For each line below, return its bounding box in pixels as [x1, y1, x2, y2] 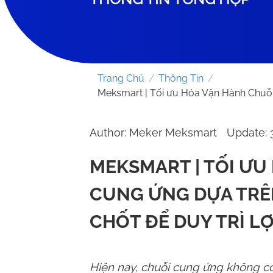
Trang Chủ [97, 73, 144, 84]
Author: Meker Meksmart [90, 126, 217, 139]
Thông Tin [158, 73, 204, 84]
